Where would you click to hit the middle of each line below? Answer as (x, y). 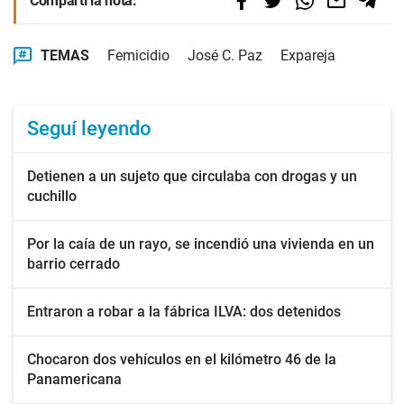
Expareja (308, 55)
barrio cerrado (73, 264)
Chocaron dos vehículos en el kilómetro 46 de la (182, 359)
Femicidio (138, 55)
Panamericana (74, 379)
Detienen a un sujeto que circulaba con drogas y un (192, 176)
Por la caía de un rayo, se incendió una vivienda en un (201, 244)
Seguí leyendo (89, 129)
